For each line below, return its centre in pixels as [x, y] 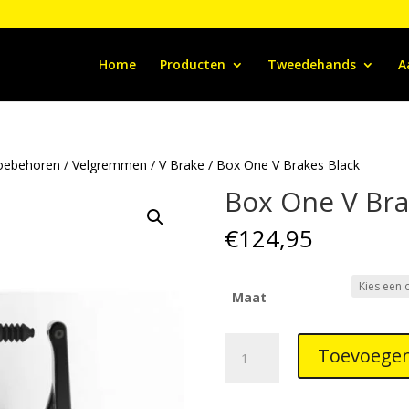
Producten [192, 64]
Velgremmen [110, 165]
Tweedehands [311, 64]
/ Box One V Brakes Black [283, 165]
